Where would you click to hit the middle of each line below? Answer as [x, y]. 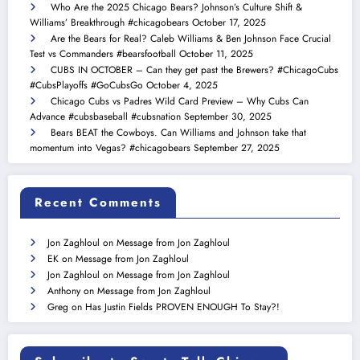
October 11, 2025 [216, 54]
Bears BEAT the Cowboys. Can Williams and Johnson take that [178, 133]
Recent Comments [98, 202]
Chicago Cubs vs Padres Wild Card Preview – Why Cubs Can [180, 102]
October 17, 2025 [229, 23]
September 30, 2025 [228, 117]
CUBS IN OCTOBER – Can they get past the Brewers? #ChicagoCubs [194, 70]
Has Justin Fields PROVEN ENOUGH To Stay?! [182, 307]
